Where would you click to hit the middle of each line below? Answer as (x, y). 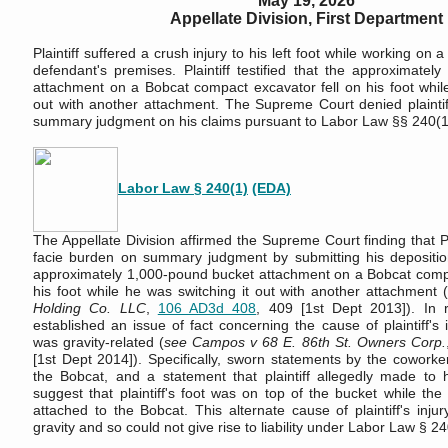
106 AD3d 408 (207, 308)
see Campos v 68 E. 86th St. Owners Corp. (305, 342)
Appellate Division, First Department (306, 18)
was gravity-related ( (99, 342)
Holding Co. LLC (89, 308)
